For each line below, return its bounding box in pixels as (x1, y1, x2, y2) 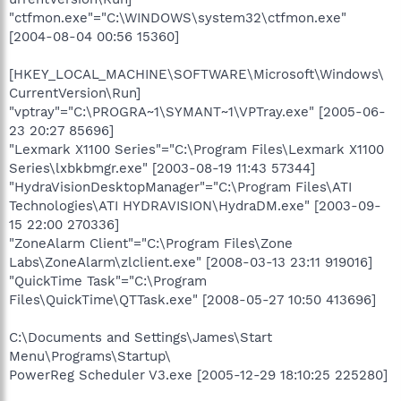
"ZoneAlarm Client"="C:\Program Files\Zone (9, 235, 293, 252)
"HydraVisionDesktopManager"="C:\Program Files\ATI (9, 179, 352, 195)
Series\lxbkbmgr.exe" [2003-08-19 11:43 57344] (9, 160, 315, 176)
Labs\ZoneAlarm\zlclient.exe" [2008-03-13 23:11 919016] (9, 254, 372, 270)
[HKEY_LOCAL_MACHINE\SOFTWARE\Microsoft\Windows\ (9, 66, 384, 82)
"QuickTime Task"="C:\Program (9, 273, 207, 289)
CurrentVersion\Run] (9, 85, 141, 101)
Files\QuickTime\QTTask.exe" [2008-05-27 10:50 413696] (9, 292, 376, 308)
